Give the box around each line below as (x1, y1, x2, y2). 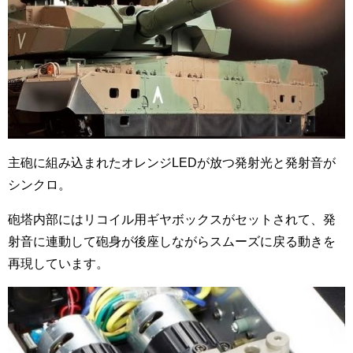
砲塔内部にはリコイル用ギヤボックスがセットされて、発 (8, 212, 336, 225)
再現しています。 (8, 256, 109, 269)
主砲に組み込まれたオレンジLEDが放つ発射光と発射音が (8, 155, 336, 169)
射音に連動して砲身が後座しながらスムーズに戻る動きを (8, 234, 336, 247)
